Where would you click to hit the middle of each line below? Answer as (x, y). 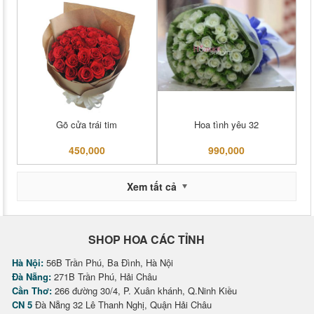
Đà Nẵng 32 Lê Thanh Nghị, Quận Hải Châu (122, 305)
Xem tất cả (151, 186)
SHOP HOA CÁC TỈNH (146, 239)
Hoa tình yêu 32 (227, 124)
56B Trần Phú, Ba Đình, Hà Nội (108, 262)
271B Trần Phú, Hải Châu (104, 277)
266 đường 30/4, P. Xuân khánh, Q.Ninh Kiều (144, 291)
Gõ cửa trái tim (87, 124)
